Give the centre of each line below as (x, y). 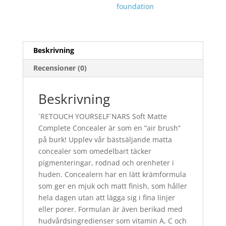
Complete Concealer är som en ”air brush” (109, 128)
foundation (135, 6)
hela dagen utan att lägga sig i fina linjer (106, 197)
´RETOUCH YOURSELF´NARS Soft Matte (102, 116)
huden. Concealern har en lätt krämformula (112, 174)
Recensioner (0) (60, 68)
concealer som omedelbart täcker (95, 151)
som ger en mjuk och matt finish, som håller (112, 186)
